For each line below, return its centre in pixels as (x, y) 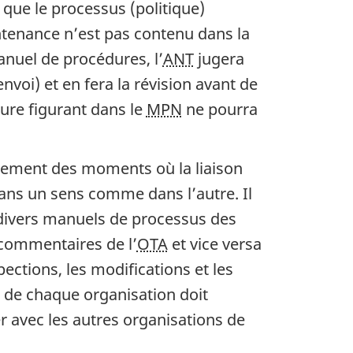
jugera (219, 58)
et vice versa (214, 244)
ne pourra (219, 109)
